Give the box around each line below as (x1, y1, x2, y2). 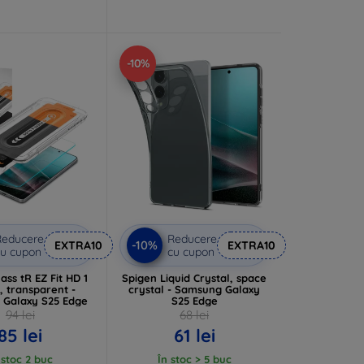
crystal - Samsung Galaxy (128, 282, 261, 296)
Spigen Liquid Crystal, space (122, 271, 267, 284)
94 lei (5, 306, 35, 323)
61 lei (173, 323, 215, 347)
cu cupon (167, 244, 215, 259)
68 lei (180, 306, 210, 323)
